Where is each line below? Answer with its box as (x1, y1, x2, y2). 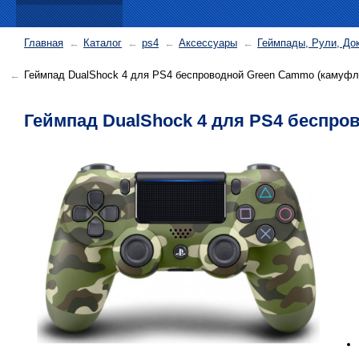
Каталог (83, 37, 122, 49)
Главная (24, 37, 63, 49)
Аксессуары (179, 37, 237, 49)
